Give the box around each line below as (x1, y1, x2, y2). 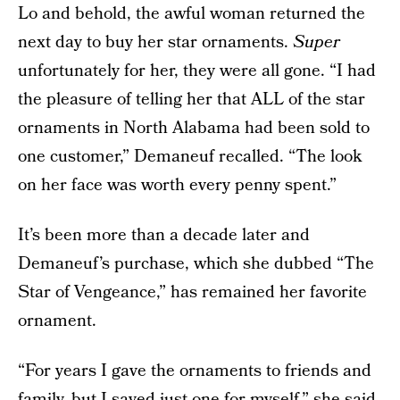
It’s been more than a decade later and (18, 223, 310, 247)
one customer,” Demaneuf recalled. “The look (18, 145, 362, 169)
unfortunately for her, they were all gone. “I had (18, 59, 376, 83)
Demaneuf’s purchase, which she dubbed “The (18, 252, 374, 276)
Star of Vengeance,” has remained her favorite (18, 280, 367, 304)
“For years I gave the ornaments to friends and (18, 359, 371, 383)
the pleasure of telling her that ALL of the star (18, 87, 365, 112)
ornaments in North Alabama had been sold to (18, 116, 370, 140)
